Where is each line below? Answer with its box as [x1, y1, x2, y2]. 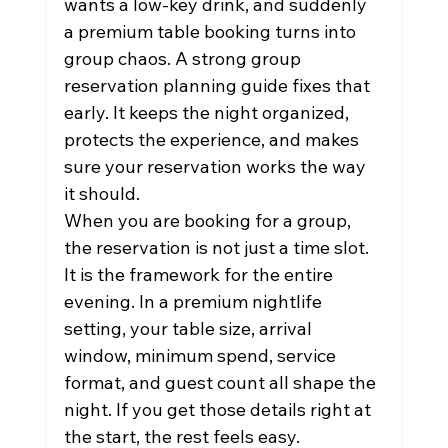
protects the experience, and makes [63, 128, 363, 151]
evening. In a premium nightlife [63, 290, 326, 313]
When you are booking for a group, [63, 209, 355, 232]
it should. [63, 182, 140, 205]
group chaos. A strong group [63, 47, 305, 70]
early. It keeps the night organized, [63, 101, 353, 124]
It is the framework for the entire [63, 263, 337, 286]
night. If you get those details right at [63, 398, 375, 421]
